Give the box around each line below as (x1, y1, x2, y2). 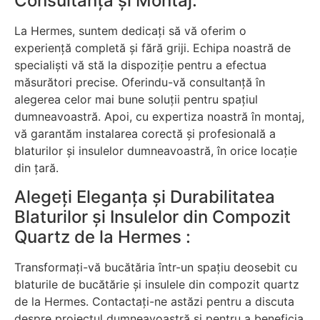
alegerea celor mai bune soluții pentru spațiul (14, 92, 258, 107)
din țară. (14, 161, 59, 176)
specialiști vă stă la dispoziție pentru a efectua (14, 58, 266, 73)
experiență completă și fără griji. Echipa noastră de (14, 41, 291, 56)
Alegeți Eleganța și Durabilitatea (14, 186, 275, 207)
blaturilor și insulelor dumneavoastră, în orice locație (14, 144, 297, 159)
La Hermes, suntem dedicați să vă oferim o (14, 24, 246, 39)
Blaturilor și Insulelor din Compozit (14, 206, 291, 227)
